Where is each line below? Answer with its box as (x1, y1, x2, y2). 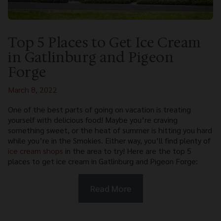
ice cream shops (8, 145, 63, 156)
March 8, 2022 (8, 84, 57, 95)
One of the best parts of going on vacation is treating (8, 104, 191, 114)
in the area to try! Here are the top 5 (63, 145, 191, 156)
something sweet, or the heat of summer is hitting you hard (8, 124, 212, 135)
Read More (90, 182, 131, 194)
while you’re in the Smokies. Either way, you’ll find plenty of (8, 135, 211, 146)
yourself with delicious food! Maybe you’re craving (8, 114, 178, 125)
